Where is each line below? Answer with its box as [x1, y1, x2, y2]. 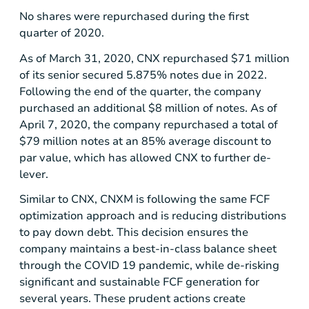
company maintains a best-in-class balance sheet [19, 241, 277, 257]
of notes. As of [200, 100, 277, 116]
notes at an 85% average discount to [78, 133, 271, 149]
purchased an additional [19, 100, 148, 116]
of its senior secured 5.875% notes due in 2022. [19, 67, 267, 83]
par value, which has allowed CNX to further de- [19, 150, 271, 166]
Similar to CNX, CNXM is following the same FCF [19, 191, 270, 207]
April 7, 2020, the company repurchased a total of [19, 117, 278, 132]
